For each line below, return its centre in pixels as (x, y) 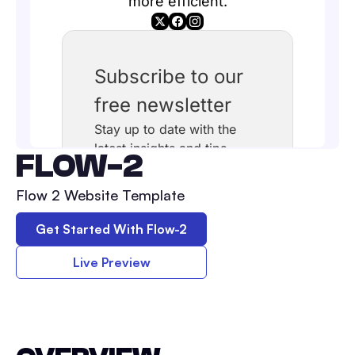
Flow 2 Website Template (100, 195)
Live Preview (111, 262)
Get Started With (91, 229)
